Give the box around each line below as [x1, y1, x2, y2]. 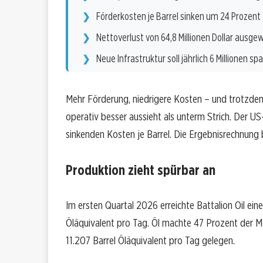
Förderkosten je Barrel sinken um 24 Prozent [96, 10, 261, 23]
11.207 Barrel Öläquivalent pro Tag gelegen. [66, 234, 235, 248]
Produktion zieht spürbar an [66, 161, 215, 179]
